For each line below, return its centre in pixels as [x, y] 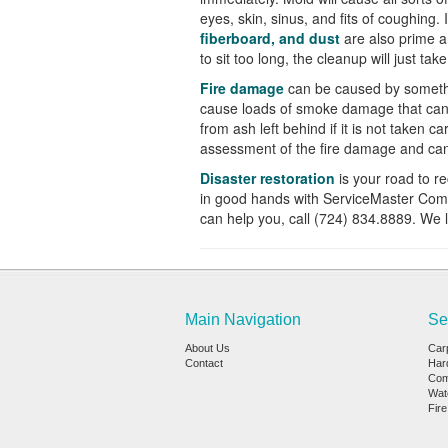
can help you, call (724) [275, 218]
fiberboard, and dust [269, 38]
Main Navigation [242, 319]
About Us [207, 348]
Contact [203, 363]
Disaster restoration [269, 178]
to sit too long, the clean [275, 58]
